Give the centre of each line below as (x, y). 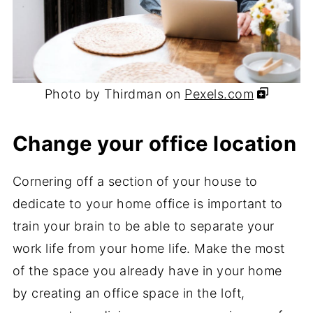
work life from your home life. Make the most (148, 249)
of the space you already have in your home (147, 271)
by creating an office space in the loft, (129, 293)
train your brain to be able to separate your (143, 226)
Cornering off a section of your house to (135, 182)
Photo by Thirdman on (115, 94)
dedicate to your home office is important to (147, 204)
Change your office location (154, 144)
